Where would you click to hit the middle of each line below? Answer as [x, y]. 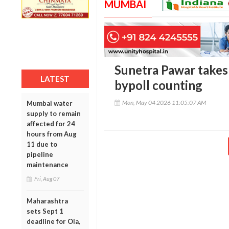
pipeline [40, 154]
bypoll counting [158, 85]
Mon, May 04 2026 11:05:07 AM [164, 103]
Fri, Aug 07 [47, 178]
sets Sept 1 [45, 211]
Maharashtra [47, 201]
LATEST [55, 78]
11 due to [42, 144]
